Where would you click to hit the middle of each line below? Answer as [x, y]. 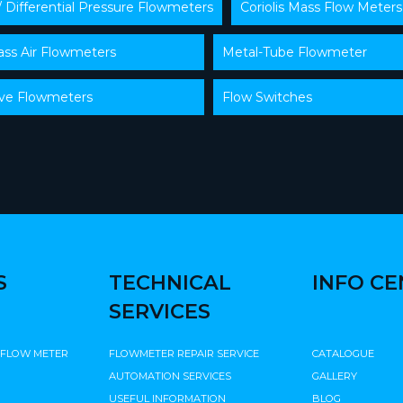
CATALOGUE [343, 353]
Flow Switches [267, 97]
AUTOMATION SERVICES [170, 376]
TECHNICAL [170, 282]
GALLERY [335, 376]
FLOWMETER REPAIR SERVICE [184, 353]
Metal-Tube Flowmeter [295, 52]
